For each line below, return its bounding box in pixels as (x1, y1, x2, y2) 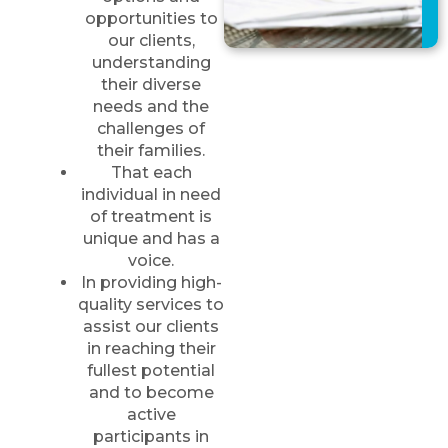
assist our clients (83, 317, 219, 336)
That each (110, 163, 192, 182)
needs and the (93, 97, 209, 116)
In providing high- (80, 273, 222, 292)
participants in (93, 427, 209, 446)
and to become (88, 383, 214, 402)
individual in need (81, 185, 221, 204)
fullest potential (87, 361, 215, 380)
